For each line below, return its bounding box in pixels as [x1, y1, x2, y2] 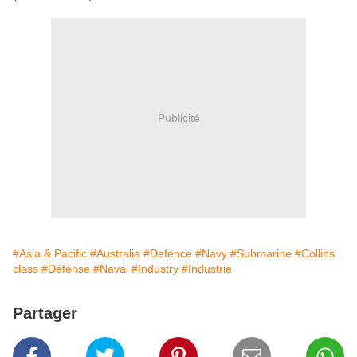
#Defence [143, 247, 192, 261]
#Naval [93, 262, 128, 276]
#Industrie [182, 262, 232, 276]
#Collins [295, 247, 335, 261]
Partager [13, 304, 77, 323]
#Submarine [230, 247, 292, 261]
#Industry [131, 262, 178, 276]
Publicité [157, 111, 200, 124]
